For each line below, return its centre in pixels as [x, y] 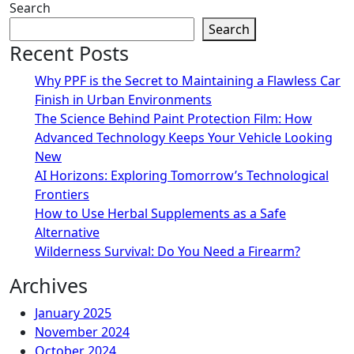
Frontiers [62, 194]
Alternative [67, 232]
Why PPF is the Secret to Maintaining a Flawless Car [188, 81]
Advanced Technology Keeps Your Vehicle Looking [184, 137]
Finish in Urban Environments [123, 100]
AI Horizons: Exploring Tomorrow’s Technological [182, 175]
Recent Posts [69, 53]
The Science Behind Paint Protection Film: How [173, 119]
